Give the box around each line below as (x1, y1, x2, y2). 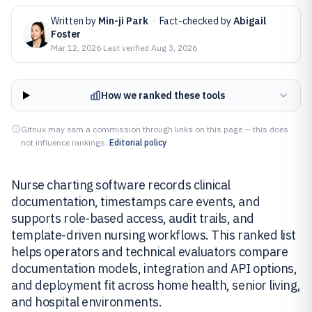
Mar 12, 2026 (51, 42, 101, 53)
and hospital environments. (11, 294, 162, 310)
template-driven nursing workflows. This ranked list (11, 227, 297, 243)
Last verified (103, 42, 151, 53)
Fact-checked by (159, 15, 233, 27)
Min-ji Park (98, 15, 148, 27)
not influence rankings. (21, 137, 107, 148)
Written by (51, 15, 98, 27)
